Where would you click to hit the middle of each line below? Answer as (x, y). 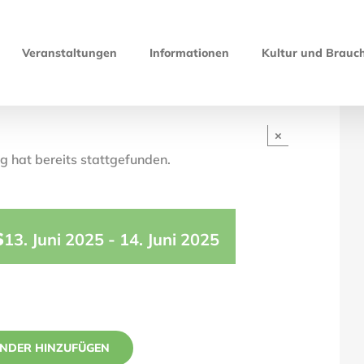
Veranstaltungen (70, 53)
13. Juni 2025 (54, 239)
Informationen (190, 53)
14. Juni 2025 (169, 239)
